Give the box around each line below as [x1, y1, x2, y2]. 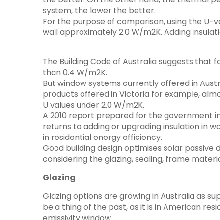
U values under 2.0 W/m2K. [43, 99, 144, 110]
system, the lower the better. [43, 5, 156, 16]
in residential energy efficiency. [43, 132, 162, 143]
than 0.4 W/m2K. [43, 67, 107, 78]
